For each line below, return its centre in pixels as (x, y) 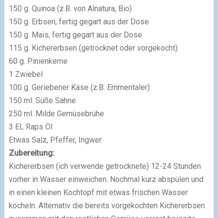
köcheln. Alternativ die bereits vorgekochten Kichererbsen (107, 205)
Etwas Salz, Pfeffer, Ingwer (55, 140)
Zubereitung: (31, 153)
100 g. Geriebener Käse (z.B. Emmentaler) (79, 87)
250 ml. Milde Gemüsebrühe (56, 113)
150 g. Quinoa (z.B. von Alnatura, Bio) (70, 8)
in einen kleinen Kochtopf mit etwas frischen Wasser (98, 192)
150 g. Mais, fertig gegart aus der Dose (75, 35)
